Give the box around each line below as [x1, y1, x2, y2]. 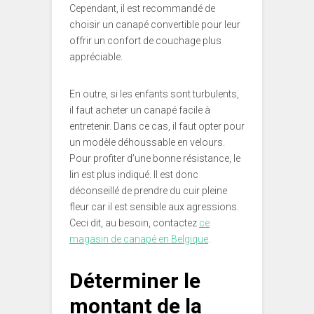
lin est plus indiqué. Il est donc [69, 168, 198, 180]
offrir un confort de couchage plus [69, 34, 221, 46]
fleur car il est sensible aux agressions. [69, 200, 239, 212]
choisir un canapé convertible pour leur [69, 18, 240, 30]
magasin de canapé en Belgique [69, 233, 208, 245]
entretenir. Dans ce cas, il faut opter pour [69, 120, 245, 132]
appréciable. [69, 50, 125, 62]
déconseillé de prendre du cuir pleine [69, 184, 227, 196]
